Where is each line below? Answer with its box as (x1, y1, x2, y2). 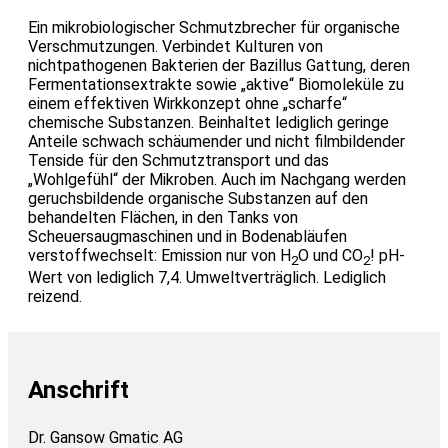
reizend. (28, 287, 82, 307)
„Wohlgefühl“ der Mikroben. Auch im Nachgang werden (28, 170, 406, 190)
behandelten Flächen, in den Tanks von (28, 208, 298, 228)
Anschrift (28, 376, 129, 405)
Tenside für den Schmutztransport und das (28, 151, 329, 171)
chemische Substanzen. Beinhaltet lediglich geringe (28, 113, 389, 133)
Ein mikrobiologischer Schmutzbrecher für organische (28, 18, 400, 38)
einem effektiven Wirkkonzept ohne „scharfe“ (28, 94, 347, 114)
